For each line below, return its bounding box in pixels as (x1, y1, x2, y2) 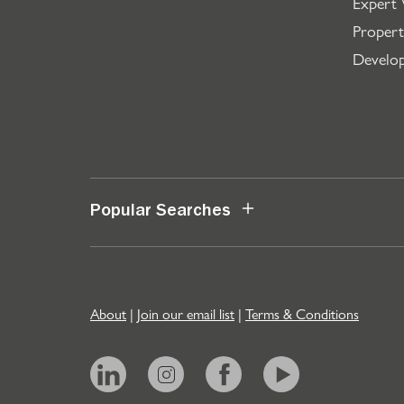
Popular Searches (90, 203, 231, 222)
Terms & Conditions (245, 303, 359, 324)
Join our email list (137, 303, 234, 324)
